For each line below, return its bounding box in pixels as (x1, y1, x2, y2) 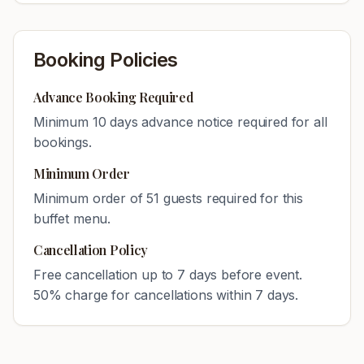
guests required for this (158, 190, 303, 206)
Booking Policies (33, 48, 178, 71)
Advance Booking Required (33, 89, 194, 106)
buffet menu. (33, 210, 111, 227)
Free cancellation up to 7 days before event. (33, 266, 302, 283)
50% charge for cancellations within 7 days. (33, 287, 299, 303)
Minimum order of (33, 190, 147, 206)
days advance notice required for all (106, 114, 327, 130)
